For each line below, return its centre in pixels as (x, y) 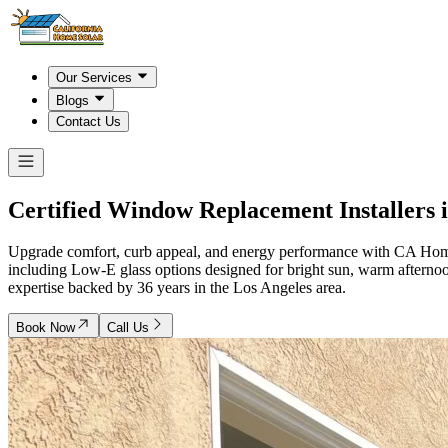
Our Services (94, 78)
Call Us (128, 328)
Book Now (45, 328)
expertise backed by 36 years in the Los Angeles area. (177, 288)
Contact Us (88, 121)
